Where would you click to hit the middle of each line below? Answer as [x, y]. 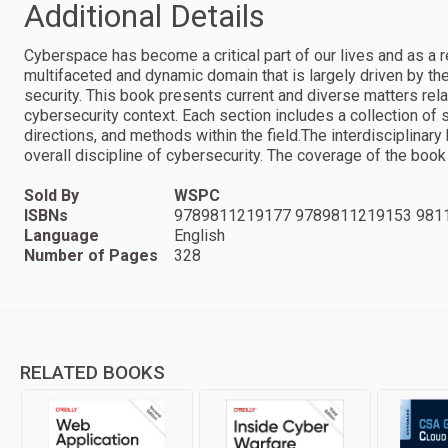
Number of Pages [91, 255]
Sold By [51, 195]
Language [61, 235]
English [199, 235]
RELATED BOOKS [92, 372]
